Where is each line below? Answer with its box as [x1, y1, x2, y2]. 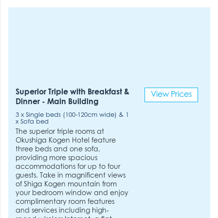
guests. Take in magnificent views [16, 172, 126, 179]
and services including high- [16, 207, 109, 214]
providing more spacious [16, 154, 98, 162]
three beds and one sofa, [16, 145, 101, 153]
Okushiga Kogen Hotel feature [16, 137, 116, 144]
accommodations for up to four [16, 163, 121, 170]
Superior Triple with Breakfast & [16, 89, 130, 96]
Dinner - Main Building [16, 98, 99, 106]
